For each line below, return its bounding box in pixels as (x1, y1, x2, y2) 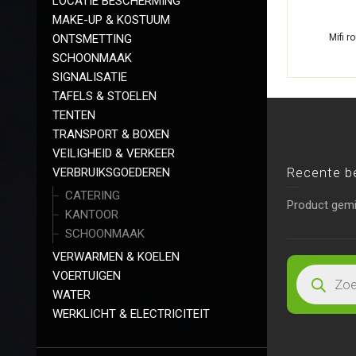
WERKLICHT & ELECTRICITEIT (52, 306, 210, 321)
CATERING (65, 188, 120, 203)
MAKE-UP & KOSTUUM (52, 12, 170, 27)
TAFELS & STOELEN (52, 88, 157, 103)
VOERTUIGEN (52, 268, 121, 283)
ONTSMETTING (52, 31, 132, 46)
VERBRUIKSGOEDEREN (52, 164, 170, 180)
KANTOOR (65, 207, 118, 222)
